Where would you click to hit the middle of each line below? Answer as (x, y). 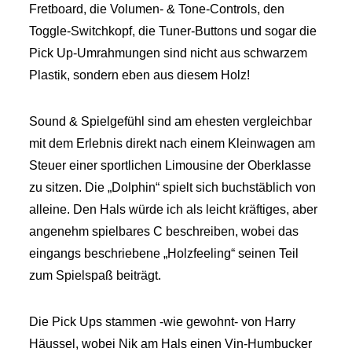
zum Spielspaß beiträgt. (95, 275)
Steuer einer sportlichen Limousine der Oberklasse (170, 165)
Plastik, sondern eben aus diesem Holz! (140, 75)
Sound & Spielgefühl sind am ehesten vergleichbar (171, 121)
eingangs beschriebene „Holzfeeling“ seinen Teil (164, 253)
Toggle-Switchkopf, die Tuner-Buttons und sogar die (173, 31)
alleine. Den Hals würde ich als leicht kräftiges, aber (174, 209)
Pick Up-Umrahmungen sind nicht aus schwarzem (169, 53)
